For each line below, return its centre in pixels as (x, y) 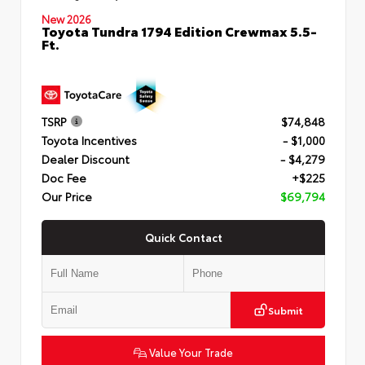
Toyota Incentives (89, 141)
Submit (285, 310)
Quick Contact (183, 237)
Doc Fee (64, 178)
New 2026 (66, 18)
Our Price (67, 197)
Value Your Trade (190, 352)
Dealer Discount (86, 159)
